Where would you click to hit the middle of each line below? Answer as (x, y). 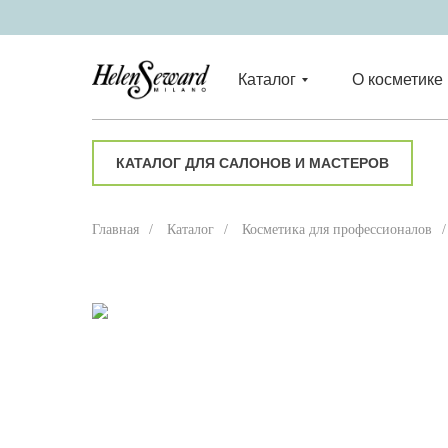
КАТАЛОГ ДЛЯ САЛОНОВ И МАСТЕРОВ (252, 163)
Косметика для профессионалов (337, 229)
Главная (115, 229)
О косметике (397, 79)
